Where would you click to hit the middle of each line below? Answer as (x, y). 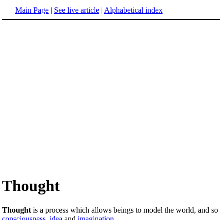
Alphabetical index (133, 10)
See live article (77, 10)
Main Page (32, 10)
